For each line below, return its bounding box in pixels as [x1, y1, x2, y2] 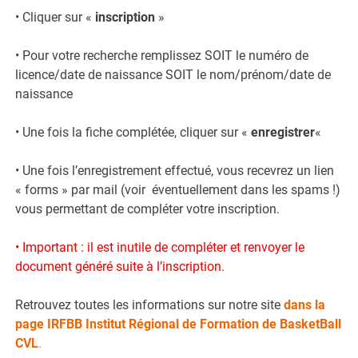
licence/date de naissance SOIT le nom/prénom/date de [15, 66, 332, 82]
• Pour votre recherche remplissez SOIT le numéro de [15, 47, 309, 63]
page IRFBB [15, 316, 83, 332]
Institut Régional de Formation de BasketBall [86, 316, 342, 332]
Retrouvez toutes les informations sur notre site [15, 296, 284, 312]
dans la [284, 296, 326, 312]
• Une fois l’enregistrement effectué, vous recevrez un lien [15, 162, 335, 178]
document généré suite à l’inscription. [15, 258, 225, 274]
